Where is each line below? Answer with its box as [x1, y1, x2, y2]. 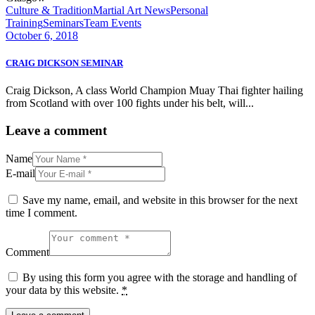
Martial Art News [93, 4, 170, 16]
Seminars [43, 17, 84, 29]
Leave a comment [6, 123, 107, 139]
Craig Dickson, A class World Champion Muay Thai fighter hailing [6, 84, 303, 97]
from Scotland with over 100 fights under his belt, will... [6, 97, 254, 110]
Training [6, 17, 43, 29]
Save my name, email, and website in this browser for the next [22, 193, 297, 206]
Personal [170, 4, 208, 16]
